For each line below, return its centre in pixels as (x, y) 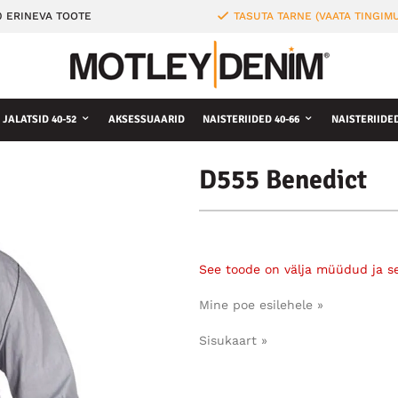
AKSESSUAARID (147, 119)
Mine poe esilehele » (261, 305)
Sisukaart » (233, 340)
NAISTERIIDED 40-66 (251, 119)
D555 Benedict (283, 180)
